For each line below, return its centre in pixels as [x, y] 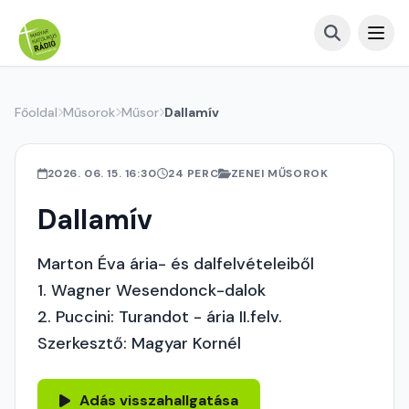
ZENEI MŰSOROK [279, 173]
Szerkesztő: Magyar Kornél [139, 343]
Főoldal [36, 112]
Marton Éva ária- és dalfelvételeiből [176, 264]
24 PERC [193, 173]
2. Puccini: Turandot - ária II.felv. [160, 317]
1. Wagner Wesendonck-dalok [152, 290]
